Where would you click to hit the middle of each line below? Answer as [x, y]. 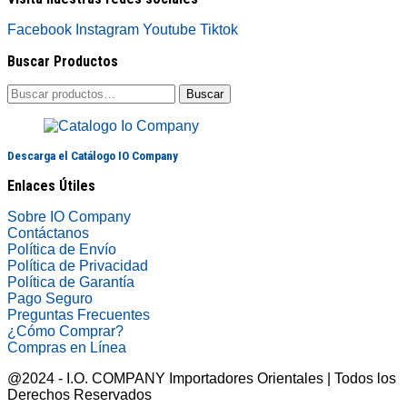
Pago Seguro [50, 298]
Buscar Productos [63, 61]
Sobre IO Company [71, 216]
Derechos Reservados [79, 394]
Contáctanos [48, 233]
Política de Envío [62, 249]
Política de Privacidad [78, 265]
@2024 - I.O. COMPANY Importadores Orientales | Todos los [202, 378]
